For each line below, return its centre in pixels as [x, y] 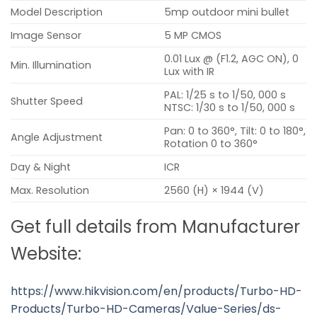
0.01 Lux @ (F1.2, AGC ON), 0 [232, 59]
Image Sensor [46, 36]
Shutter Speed [47, 102]
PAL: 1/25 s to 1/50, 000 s [225, 95]
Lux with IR [190, 72]
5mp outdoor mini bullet [227, 12]
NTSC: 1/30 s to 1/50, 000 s [230, 108]
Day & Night [41, 167]
